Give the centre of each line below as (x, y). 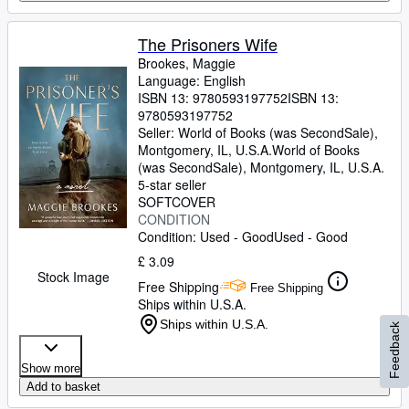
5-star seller (172, 184)
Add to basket (63, 387)
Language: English (192, 80)
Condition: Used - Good (206, 236)
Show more (51, 368)
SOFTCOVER (177, 202)
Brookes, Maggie (187, 63)
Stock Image (73, 277)
